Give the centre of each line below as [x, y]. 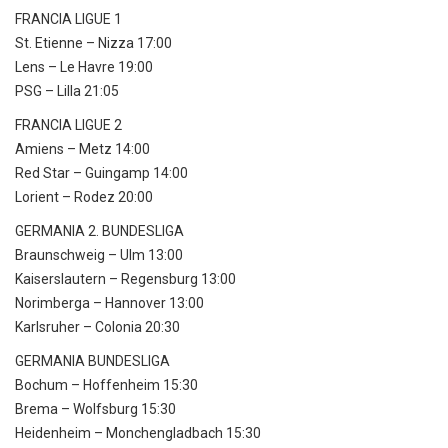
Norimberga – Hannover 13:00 [109, 303]
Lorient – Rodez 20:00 [84, 197]
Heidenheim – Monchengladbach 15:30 [138, 433]
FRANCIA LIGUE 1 [68, 19]
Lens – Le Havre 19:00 [84, 67]
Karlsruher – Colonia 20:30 [97, 327]
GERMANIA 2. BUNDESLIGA [99, 231]
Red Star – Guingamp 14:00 [101, 173]
